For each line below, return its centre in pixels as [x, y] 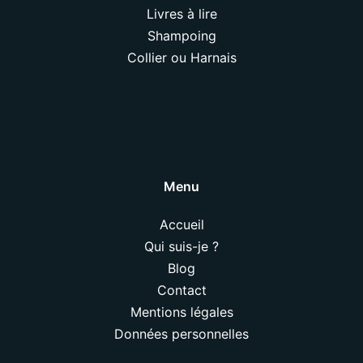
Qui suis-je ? [181, 247]
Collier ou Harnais [181, 58]
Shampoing [181, 36]
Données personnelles [181, 334]
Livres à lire [181, 14]
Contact [181, 290]
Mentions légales [181, 312]
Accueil [181, 225]
